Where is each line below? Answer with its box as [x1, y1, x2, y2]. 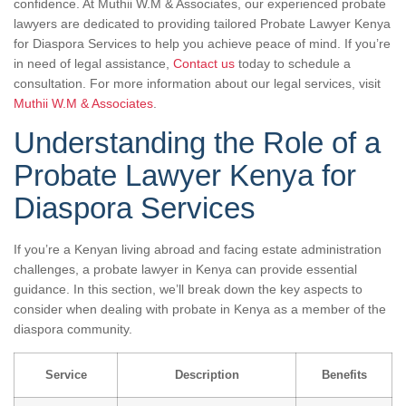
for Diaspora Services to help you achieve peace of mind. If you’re [14, 35, 391, 51]
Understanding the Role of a [14, 125, 381, 159]
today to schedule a [235, 55, 351, 71]
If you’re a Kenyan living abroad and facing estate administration [14, 241, 382, 256]
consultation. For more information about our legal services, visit [14, 75, 381, 91]
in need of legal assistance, [14, 55, 173, 71]
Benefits [321, 368, 367, 382]
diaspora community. [14, 321, 132, 336]
